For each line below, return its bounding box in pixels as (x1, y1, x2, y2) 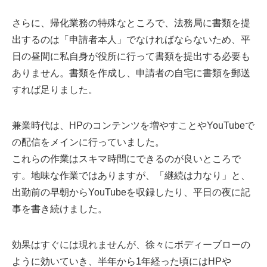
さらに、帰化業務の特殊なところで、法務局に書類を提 (12, 18, 250, 29)
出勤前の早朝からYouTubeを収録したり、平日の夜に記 (12, 187, 250, 198)
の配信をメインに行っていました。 (12, 137, 164, 148)
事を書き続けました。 (12, 204, 107, 215)
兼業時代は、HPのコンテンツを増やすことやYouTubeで (12, 120, 254, 131)
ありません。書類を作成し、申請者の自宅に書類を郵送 (12, 68, 250, 79)
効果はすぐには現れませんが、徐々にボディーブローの (12, 240, 250, 250)
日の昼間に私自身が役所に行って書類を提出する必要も (12, 51, 250, 62)
